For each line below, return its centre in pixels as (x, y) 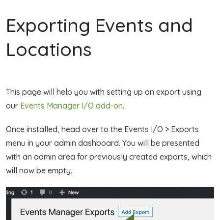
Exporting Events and (99, 25)
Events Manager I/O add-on (71, 106)
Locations (49, 49)
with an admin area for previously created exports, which (109, 157)
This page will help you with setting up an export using (104, 92)
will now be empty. (39, 170)
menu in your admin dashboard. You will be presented (103, 143)
